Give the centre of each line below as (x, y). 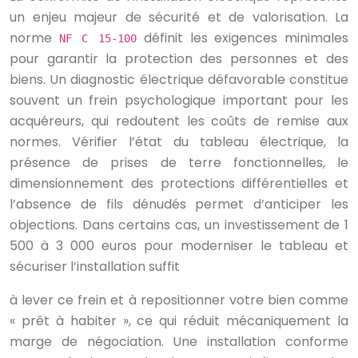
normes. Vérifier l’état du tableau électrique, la (179, 142)
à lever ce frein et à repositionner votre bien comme (179, 300)
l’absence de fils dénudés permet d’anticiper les (179, 205)
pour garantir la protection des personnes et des (179, 59)
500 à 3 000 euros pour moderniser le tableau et (179, 246)
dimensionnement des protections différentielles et (179, 184)
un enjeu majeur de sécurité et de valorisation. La (179, 18)
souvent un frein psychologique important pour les (179, 101)
